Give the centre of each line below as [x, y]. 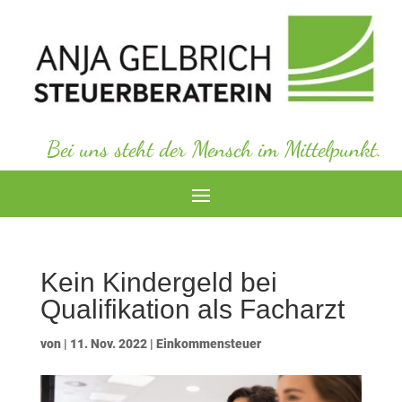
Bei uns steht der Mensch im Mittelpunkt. [214, 149]
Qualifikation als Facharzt [192, 310]
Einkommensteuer [208, 344]
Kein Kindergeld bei [158, 283]
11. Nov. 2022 [108, 344]
